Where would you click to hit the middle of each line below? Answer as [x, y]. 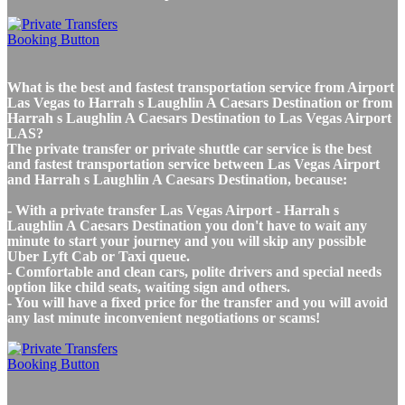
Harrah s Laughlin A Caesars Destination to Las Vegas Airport [199, 118]
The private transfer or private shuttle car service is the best [189, 148]
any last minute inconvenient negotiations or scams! [164, 317]
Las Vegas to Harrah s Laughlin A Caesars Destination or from [200, 102]
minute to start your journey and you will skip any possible [187, 240]
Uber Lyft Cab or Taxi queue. [99, 256]
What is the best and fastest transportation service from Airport [201, 87]
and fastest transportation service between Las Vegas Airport [193, 164]
